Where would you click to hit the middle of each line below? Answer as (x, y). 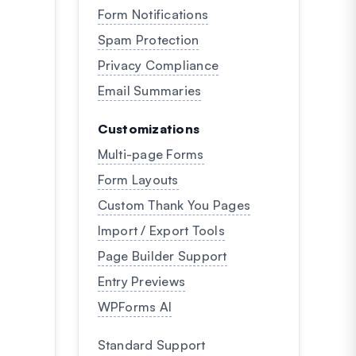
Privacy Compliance (158, 65)
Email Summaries (149, 91)
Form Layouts (138, 180)
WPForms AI (134, 307)
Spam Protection (148, 40)
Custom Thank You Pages (174, 205)
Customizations (148, 129)
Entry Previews (141, 281)
